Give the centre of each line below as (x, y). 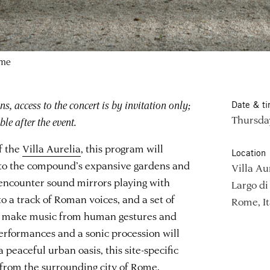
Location (248, 152)
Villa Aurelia (52, 148)
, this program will (122, 148)
